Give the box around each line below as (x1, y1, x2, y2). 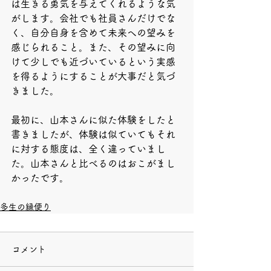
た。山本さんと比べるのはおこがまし (11, 158, 175, 168)
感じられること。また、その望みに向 (11, 42, 175, 52)
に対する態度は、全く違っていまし (11, 144, 166, 154)
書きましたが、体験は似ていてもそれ (11, 129, 175, 139)
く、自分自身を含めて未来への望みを (11, 28, 175, 38)
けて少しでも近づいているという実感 (11, 57, 175, 67)
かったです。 (11, 173, 69, 183)
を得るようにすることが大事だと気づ (11, 71, 175, 81)
